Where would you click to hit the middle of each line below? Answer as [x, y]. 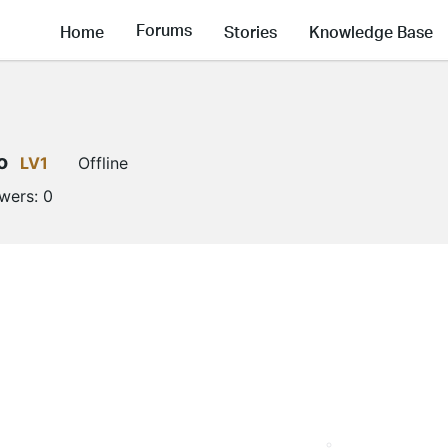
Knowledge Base [371, 31]
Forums [164, 30]
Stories [250, 31]
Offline [103, 163]
